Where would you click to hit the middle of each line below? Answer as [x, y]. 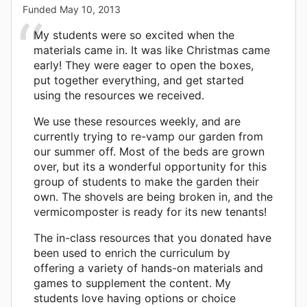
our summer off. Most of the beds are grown [149, 151]
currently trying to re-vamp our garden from [148, 136]
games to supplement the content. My [132, 283]
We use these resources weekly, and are [137, 121]
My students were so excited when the [134, 35]
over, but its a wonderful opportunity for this [150, 166]
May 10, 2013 [90, 9]
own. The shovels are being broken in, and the [153, 196]
